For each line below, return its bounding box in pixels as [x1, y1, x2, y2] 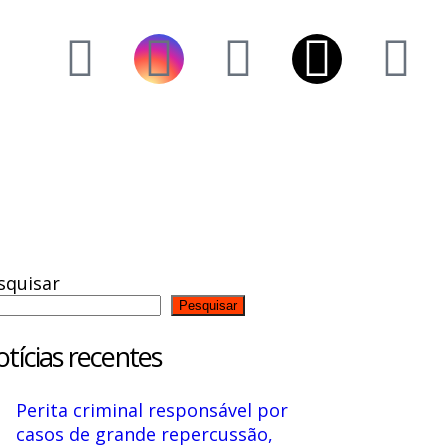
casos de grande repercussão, [15, 421, 273, 446]
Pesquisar [178, 298, 237, 313]
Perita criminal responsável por [15, 397, 288, 422]
